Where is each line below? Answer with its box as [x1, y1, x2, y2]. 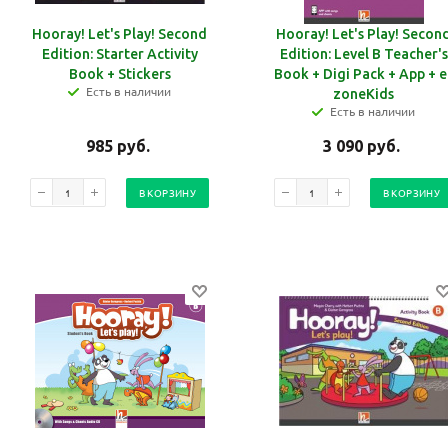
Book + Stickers [68, 66, 171, 83]
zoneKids [333, 86, 394, 103]
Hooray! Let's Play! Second [32, 26, 207, 43]
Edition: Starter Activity [41, 46, 198, 63]
